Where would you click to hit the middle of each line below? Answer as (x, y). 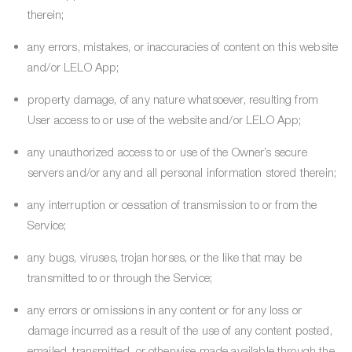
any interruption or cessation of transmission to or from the (172, 204)
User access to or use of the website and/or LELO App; (165, 119)
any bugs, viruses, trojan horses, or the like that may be (165, 257)
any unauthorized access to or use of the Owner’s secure (167, 152)
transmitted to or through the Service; (120, 277)
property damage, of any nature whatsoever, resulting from (173, 99)
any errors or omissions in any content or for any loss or (165, 310)
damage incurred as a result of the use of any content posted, (180, 330)
